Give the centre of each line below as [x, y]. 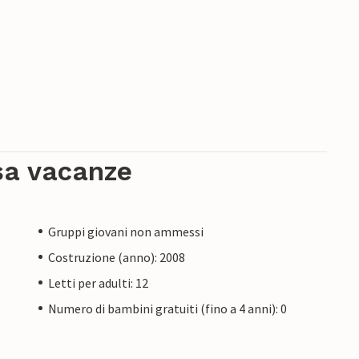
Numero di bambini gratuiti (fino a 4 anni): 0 [167, 308]
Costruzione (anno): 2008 [117, 257]
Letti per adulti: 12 [98, 282]
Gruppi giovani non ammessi [126, 231]
